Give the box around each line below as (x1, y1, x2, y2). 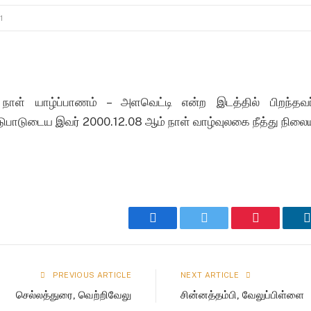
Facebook (155, 210, 205, 224)
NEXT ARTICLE (180, 270, 242, 279)
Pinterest (258, 210, 303, 224)
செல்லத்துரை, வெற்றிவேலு (16, 288, 131, 301)
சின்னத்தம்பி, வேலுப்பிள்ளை (180, 288, 304, 301)
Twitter (207, 210, 244, 224)
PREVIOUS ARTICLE (50, 270, 131, 279)
